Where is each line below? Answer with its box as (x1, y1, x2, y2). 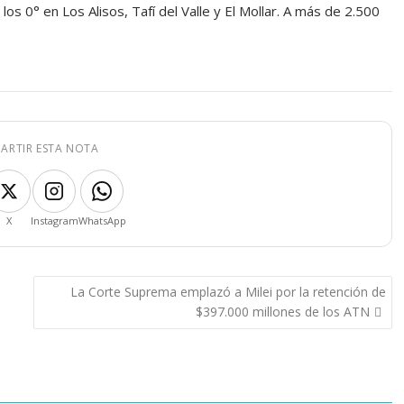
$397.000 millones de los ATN (195, 303, 370, 320)
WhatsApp (78, 214, 126, 227)
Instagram (30, 214, 78, 227)
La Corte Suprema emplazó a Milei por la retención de (69, 283, 386, 300)
